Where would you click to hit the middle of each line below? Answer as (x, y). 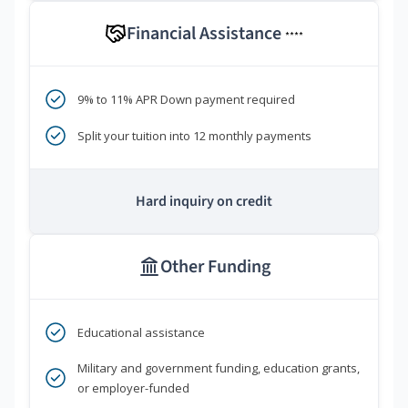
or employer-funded (133, 388)
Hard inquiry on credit (204, 202)
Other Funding (215, 267)
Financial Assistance (206, 34)
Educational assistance (141, 333)
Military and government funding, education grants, (219, 368)
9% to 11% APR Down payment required (186, 100)
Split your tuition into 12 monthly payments (194, 136)
